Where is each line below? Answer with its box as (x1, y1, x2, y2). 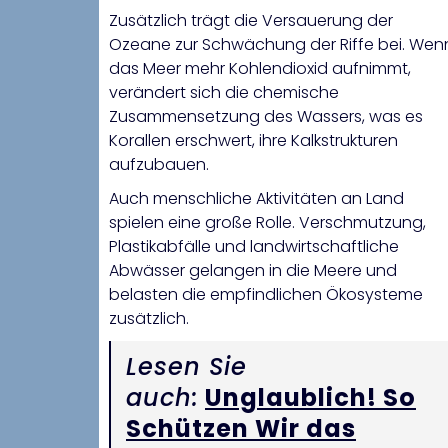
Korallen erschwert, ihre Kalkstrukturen (109, 129, 398, 153)
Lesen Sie (126, 350, 247, 384)
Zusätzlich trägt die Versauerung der (109, 9, 393, 33)
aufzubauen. (109, 153, 209, 177)
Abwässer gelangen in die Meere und (109, 259, 397, 283)
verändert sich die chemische (109, 81, 339, 105)
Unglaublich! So (205, 381, 416, 415)
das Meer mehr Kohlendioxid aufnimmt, (109, 57, 411, 81)
